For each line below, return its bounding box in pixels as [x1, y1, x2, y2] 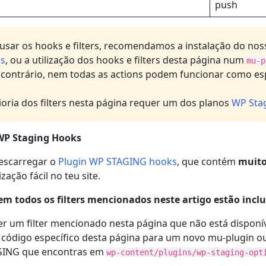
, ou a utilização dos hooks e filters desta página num [5, 53, 246, 66]
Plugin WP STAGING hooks [58, 155, 177, 168]
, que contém [177, 155, 238, 168]
